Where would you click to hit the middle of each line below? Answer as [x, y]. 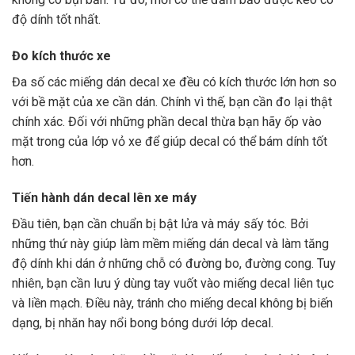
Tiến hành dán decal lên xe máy [104, 197]
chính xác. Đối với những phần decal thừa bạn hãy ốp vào [167, 122]
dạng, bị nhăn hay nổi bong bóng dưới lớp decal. [143, 323]
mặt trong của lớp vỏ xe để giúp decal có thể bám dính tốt [170, 142]
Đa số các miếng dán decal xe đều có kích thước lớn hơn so [174, 82]
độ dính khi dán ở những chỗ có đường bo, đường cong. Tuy [174, 263]
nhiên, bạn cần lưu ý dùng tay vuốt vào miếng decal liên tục [173, 283]
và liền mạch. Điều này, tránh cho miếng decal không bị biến [172, 303]
